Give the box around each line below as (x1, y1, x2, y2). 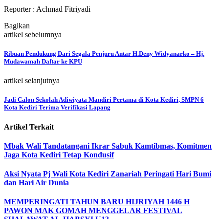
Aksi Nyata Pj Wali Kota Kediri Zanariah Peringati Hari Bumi (4, 170, 211, 178)
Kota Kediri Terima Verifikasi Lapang (4, 104, 110, 111)
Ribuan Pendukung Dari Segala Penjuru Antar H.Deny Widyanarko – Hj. (4, 49, 204, 57)
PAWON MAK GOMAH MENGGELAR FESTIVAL (4, 206, 182, 215)
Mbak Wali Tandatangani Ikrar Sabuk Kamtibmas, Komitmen (4, 141, 212, 150)
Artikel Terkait (4, 122, 54, 131)
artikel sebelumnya (4, 30, 62, 39)
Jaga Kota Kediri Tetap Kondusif (4, 150, 114, 159)
